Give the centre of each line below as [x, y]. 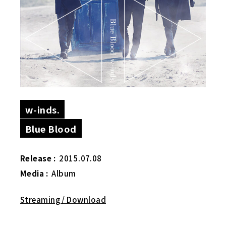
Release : [38, 158]
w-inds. [43, 109]
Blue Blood [51, 128]
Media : [34, 173]
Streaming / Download [63, 200]
